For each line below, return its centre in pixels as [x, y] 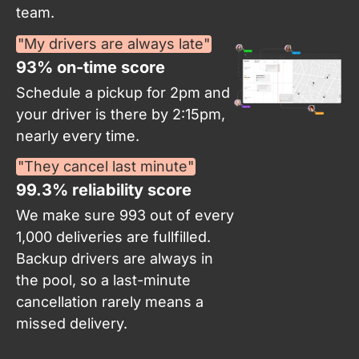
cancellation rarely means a [110, 302]
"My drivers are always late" [114, 43]
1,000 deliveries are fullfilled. [113, 237]
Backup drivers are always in [115, 259]
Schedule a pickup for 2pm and [123, 92]
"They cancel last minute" [106, 167]
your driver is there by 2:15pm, [121, 114]
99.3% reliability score [104, 190]
